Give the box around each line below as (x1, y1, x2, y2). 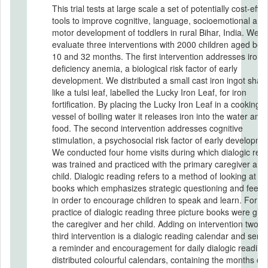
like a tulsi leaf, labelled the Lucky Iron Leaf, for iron (52, 86, 246, 98)
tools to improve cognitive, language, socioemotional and (52, 14, 267, 26)
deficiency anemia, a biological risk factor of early (52, 62, 237, 74)
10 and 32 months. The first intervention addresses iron (52, 50, 262, 62)
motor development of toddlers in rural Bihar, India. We (52, 26, 259, 38)
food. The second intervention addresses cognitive (52, 121, 243, 134)
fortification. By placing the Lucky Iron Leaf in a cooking (52, 98, 260, 110)
